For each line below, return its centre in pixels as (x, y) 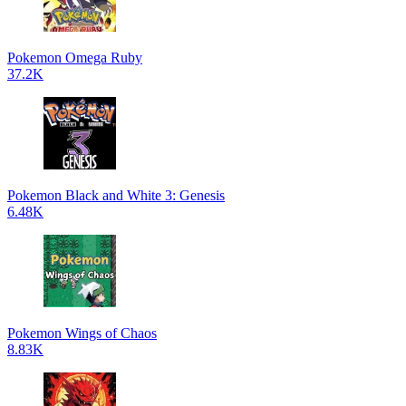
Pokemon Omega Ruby (75, 58)
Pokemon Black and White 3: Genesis (116, 195)
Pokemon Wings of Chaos (82, 333)
